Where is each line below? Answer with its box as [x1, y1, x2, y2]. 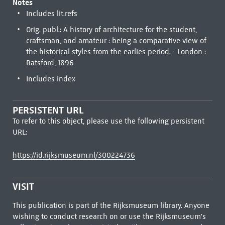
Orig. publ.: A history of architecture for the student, [26, 25, 197, 34]
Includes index [26, 74, 75, 83]
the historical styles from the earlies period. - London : [26, 47, 206, 56]
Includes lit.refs [26, 9, 77, 18]
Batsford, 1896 [26, 58, 74, 67]
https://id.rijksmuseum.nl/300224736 [12, 151, 135, 160]
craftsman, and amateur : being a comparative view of [26, 36, 206, 45]
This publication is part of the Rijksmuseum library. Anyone [12, 201, 209, 210]
